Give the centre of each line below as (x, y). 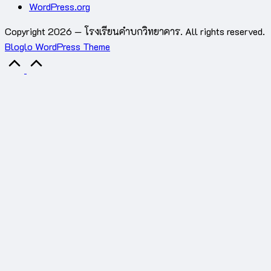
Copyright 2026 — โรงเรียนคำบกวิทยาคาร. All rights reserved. (135, 31)
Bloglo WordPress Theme (57, 47)
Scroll (58, 61)
